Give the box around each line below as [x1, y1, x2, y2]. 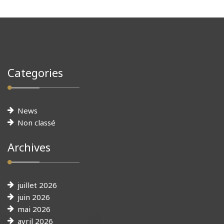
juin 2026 [17, 191, 50, 202]
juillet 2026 [17, 179, 57, 190]
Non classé [17, 117, 55, 127]
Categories [7, 64, 63, 80]
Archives [7, 139, 50, 154]
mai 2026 [17, 203, 50, 214]
